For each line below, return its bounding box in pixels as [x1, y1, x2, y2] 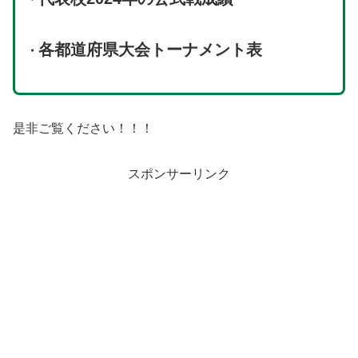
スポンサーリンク [128, 167, 230, 181]
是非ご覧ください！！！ [13, 121, 153, 136]
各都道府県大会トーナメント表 [38, 41, 262, 59]
